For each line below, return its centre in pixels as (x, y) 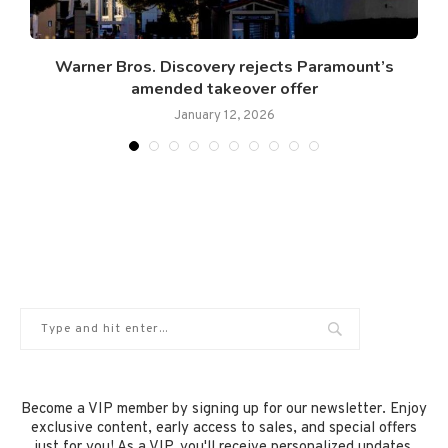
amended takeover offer (224, 89)
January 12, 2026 (224, 116)
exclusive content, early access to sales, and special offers (224, 429)
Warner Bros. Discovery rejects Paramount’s (224, 67)
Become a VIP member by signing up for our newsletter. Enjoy (224, 410)
